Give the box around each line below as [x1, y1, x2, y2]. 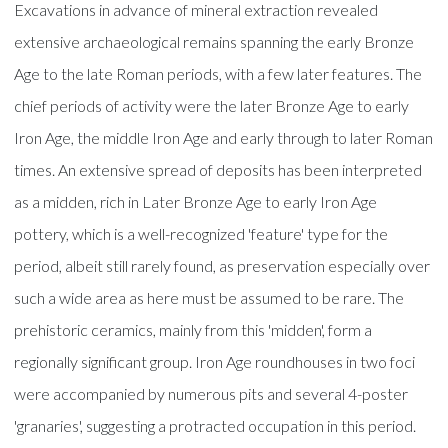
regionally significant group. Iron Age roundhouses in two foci [14, 351, 416, 371]
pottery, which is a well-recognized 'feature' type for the [14, 223, 389, 243]
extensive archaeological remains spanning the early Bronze [14, 31, 415, 51]
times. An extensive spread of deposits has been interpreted [14, 159, 423, 179]
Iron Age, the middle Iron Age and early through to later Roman [14, 127, 434, 147]
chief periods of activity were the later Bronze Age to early [14, 95, 410, 115]
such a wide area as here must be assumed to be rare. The [14, 287, 405, 307]
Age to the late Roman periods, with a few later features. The [14, 63, 423, 83]
